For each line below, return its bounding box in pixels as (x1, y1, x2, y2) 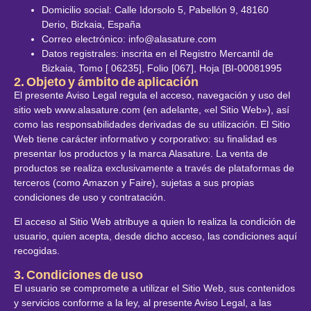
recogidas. (14, 245, 60, 257)
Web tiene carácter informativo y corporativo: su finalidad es (14, 133, 277, 144)
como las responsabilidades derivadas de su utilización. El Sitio (14, 119, 290, 130)
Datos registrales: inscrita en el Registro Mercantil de (42, 48, 274, 59)
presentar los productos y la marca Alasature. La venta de (14, 148, 268, 159)
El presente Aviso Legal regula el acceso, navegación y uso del (14, 90, 290, 101)
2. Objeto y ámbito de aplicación (14, 75, 199, 89)
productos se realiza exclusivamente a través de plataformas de (14, 162, 294, 174)
